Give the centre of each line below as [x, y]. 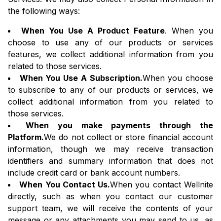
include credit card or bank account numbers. [94, 173]
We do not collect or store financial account [129, 137]
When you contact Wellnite [162, 185]
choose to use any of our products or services [110, 43]
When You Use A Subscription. [81, 78]
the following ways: [44, 11]
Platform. [26, 137]
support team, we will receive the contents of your [110, 208]
